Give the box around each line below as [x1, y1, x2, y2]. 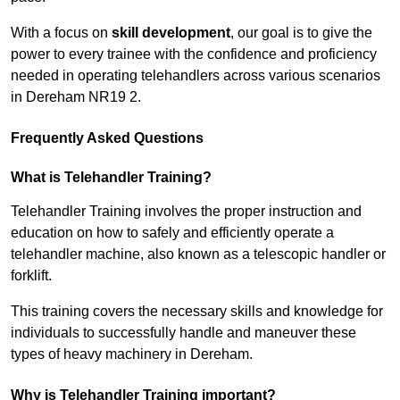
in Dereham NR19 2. [11, 89, 141, 105]
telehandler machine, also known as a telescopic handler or [11, 246, 386, 262]
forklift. [11, 268, 52, 284]
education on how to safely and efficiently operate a [11, 225, 334, 241]
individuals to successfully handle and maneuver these [11, 325, 356, 341]
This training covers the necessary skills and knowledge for [11, 304, 383, 320]
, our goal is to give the [230, 25, 372, 41]
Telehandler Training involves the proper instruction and [11, 204, 362, 220]
